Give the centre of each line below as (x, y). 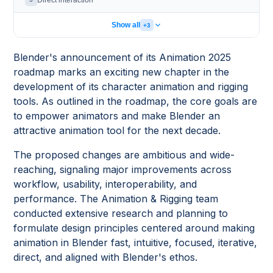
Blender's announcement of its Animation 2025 (122, 57)
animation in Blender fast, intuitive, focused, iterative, (136, 243)
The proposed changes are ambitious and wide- (124, 155)
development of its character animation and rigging (131, 87)
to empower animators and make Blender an (117, 116)
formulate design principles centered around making (134, 228)
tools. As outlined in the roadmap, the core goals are (136, 101)
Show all (126, 25)
